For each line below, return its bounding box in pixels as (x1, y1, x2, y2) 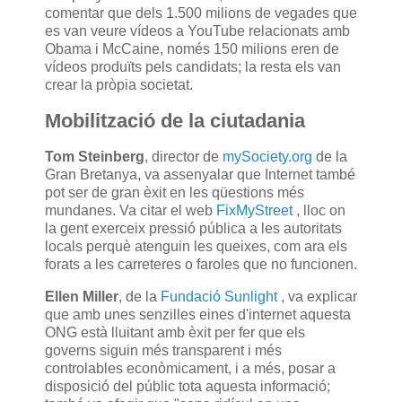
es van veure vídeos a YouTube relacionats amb (45, 23, 350, 39)
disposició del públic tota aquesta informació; (45, 378, 330, 394)
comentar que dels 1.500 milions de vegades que (45, 5, 357, 22)
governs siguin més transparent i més (45, 342, 282, 358)
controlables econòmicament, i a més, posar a (45, 360, 336, 376)
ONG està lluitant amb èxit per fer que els (45, 324, 305, 340)
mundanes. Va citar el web (45, 203, 216, 219)
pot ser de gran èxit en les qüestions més (45, 185, 304, 201)
